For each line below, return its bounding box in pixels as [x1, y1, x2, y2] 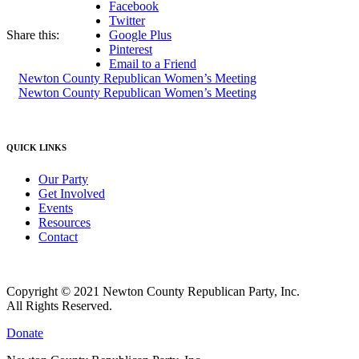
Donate [6, 326, 43, 341]
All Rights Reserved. [6, 299, 112, 313]
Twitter [109, 14, 145, 28]
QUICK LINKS [6, 143, 67, 153]
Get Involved [38, 187, 105, 201]
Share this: [6, 28, 59, 42]
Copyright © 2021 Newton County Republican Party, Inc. [6, 284, 300, 299]
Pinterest [109, 42, 152, 57]
